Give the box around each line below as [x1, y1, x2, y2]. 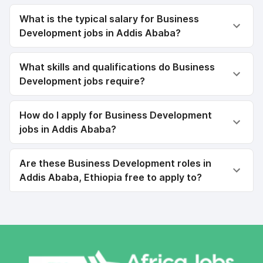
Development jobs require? [19, 75, 145, 87]
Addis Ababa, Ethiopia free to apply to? [19, 171, 202, 183]
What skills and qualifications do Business [19, 61, 215, 73]
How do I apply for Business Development [19, 109, 212, 121]
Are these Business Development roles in [19, 157, 211, 169]
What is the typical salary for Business [19, 13, 199, 25]
